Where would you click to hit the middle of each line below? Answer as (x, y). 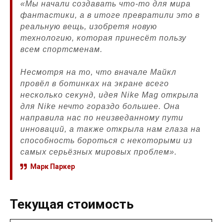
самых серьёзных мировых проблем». (99, 152)
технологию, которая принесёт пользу (103, 38)
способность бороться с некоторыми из (106, 141)
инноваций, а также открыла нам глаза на (111, 129)
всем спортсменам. (61, 50)
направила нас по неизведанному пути (102, 118)
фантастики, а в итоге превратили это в (110, 15)
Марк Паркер (53, 167)
